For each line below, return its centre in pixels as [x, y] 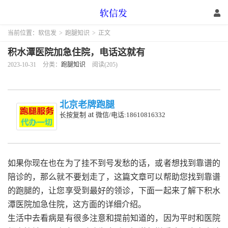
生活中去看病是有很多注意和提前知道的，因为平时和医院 [114, 218]
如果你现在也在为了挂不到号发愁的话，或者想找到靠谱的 [114, 163]
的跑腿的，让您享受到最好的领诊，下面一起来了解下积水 [114, 191]
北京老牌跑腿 [87, 105]
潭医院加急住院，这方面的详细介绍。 [77, 205]
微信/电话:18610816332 [131, 115]
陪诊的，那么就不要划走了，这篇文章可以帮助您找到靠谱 [114, 177]
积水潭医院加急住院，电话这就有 [76, 52]
